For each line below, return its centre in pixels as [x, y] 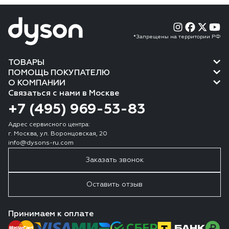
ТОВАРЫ [26, 63]
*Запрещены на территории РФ [177, 37]
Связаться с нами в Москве [64, 93]
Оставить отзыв [114, 184]
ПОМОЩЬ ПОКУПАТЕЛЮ [59, 73]
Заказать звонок [114, 160]
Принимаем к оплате [51, 214]
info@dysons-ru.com [41, 143]
